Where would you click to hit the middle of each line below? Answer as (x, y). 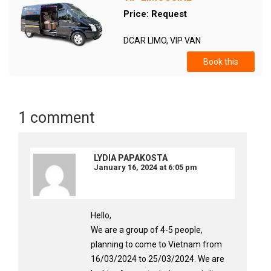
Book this (220, 62)
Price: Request (155, 14)
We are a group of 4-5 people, (147, 230)
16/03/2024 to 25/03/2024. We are (158, 259)
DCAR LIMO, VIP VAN (162, 41)
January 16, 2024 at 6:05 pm (145, 167)
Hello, (101, 215)
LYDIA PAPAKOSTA (131, 158)
